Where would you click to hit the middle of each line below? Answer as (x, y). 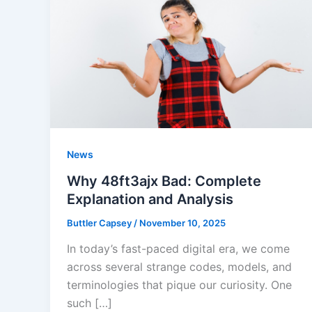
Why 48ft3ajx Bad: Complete (164, 181)
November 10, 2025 (182, 223)
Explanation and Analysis (150, 199)
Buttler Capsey (100, 223)
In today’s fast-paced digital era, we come (178, 249)
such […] (89, 303)
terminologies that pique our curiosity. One (179, 285)
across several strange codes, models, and (179, 267)
